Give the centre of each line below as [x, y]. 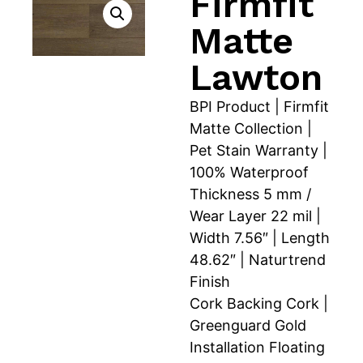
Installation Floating [257, 348]
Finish [210, 282]
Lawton [256, 78]
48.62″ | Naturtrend [258, 260]
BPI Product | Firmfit [259, 107]
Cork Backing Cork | [259, 304]
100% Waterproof [249, 173]
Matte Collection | [251, 129]
